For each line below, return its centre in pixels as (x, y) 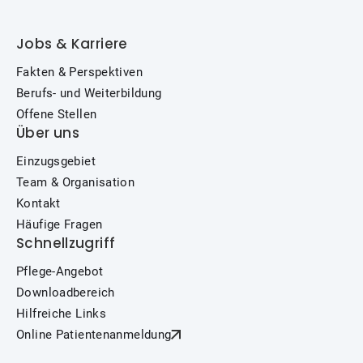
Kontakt (38, 203)
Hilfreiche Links (61, 314)
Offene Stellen (57, 114)
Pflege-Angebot (60, 271)
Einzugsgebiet (56, 161)
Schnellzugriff (66, 243)
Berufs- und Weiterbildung (89, 93)
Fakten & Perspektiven (79, 72)
